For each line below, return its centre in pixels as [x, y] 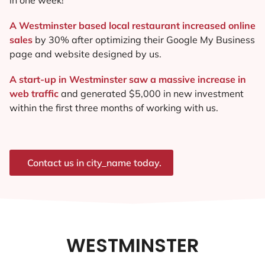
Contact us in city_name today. [94, 163]
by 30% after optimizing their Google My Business [144, 39]
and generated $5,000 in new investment [152, 94]
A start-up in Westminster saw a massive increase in [128, 80]
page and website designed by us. [85, 54]
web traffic [35, 94]
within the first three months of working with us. [114, 108]
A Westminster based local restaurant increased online [132, 25]
